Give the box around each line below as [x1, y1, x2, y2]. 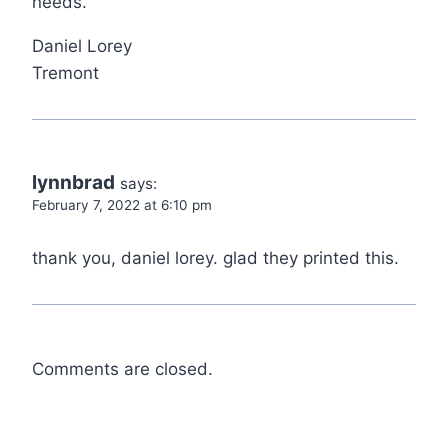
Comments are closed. [32, 358, 213, 379]
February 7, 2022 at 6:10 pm [32, 197, 212, 214]
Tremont [32, 63, 99, 84]
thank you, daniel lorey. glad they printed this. [32, 247, 399, 268]
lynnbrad [32, 171, 115, 195]
